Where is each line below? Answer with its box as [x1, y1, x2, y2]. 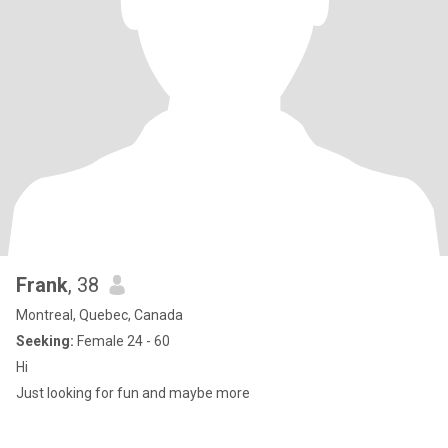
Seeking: [16, 333, 74, 349]
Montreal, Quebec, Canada [16, 307, 183, 323]
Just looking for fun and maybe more [16, 385, 250, 401]
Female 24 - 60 [74, 333, 170, 349]
